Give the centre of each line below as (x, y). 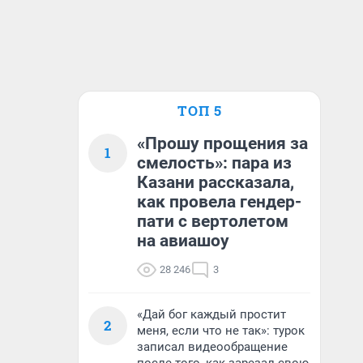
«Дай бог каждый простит (211, 314)
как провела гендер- (219, 202)
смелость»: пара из (214, 163)
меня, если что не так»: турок (221, 331)
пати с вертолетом (213, 221)
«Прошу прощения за (222, 143)
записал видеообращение (212, 347)
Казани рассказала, (216, 182)
